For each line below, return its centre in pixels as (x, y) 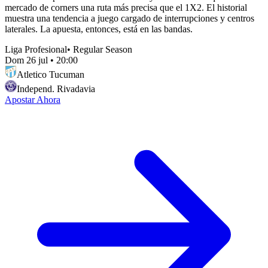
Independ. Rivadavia (56, 89)
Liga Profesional (36, 49)
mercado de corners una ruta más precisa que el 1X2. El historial (126, 7)
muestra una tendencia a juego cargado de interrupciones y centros (130, 18)
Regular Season (103, 49)
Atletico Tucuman (51, 74)
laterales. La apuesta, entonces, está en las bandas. (99, 29)
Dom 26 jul (26, 60)
